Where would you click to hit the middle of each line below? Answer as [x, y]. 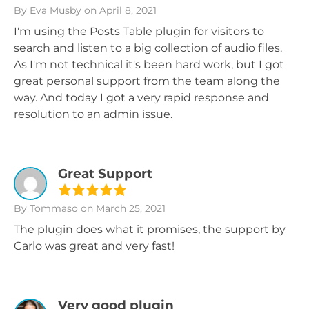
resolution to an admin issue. [93, 114]
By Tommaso [46, 208]
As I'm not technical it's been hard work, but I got [149, 64]
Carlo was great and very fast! [94, 246]
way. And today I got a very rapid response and [141, 98]
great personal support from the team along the [147, 81]
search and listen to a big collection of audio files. [148, 48]
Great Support [105, 173]
